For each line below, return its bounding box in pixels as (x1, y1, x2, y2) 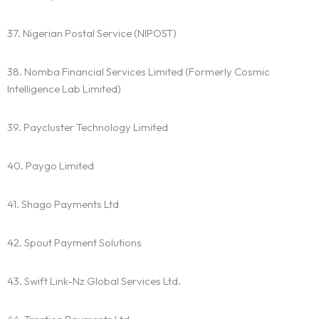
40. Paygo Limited (7, 159, 94, 173)
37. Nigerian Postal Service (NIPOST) (7, 26, 177, 41)
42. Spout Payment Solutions (7, 236, 142, 250)
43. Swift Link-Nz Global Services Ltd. (7, 274, 181, 288)
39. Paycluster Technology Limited (7, 120, 168, 135)
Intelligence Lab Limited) (7, 82, 121, 96)
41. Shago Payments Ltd (7, 197, 119, 211)
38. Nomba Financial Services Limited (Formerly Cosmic (7, 65, 270, 79)
